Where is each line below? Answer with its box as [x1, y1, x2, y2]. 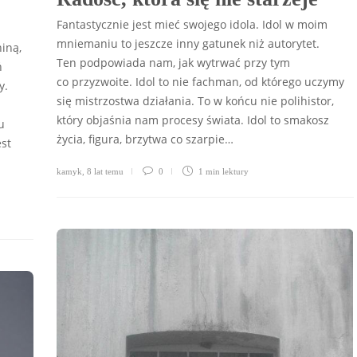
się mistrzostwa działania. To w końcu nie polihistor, [57, 92, 334, 108]
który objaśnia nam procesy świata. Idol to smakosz [57, 112, 329, 127]
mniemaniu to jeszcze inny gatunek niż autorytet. [57, 35, 320, 51]
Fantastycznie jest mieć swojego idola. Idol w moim [57, 16, 328, 32]
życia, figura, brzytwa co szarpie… [57, 131, 233, 147]
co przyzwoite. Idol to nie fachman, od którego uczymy [57, 73, 344, 89]
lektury [222, 166, 249, 176]
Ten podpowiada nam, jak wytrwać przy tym [57, 54, 290, 70]
